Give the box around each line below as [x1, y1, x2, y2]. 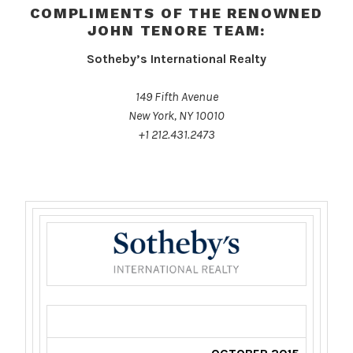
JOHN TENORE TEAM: [87, 21, 266, 39]
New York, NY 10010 [128, 108, 225, 124]
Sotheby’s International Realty [87, 51, 266, 67]
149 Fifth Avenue [135, 89, 218, 105]
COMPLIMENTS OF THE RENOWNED [30, 4, 323, 21]
